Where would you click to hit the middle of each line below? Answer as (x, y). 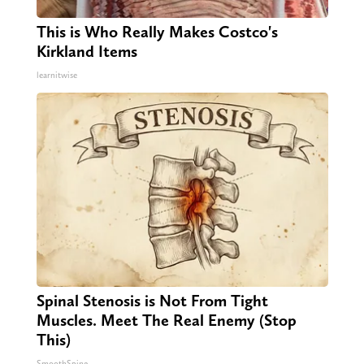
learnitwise (56, 76)
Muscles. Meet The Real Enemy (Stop (166, 321)
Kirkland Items (87, 52)
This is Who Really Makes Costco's (157, 32)
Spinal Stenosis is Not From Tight (152, 301)
